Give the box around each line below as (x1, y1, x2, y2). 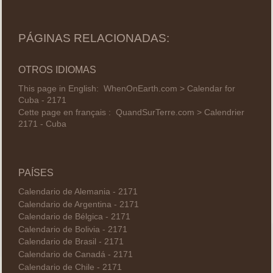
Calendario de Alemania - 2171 (18, 187, 138, 197)
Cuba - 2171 (18, 95, 66, 105)
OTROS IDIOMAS (18, 64, 96, 75)
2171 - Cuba (18, 119, 66, 129)
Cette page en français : (18, 108, 116, 118)
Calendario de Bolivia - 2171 (18, 224, 127, 234)
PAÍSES (18, 167, 54, 178)
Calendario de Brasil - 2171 (18, 237, 124, 247)
